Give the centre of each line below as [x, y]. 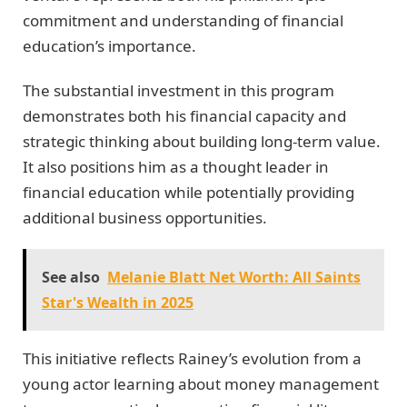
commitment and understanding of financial [183, 21]
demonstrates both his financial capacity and [184, 115]
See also [71, 278]
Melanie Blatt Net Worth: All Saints [234, 278]
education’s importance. [109, 46]
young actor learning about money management [201, 384]
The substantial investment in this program [179, 90]
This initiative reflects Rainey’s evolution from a [192, 359]
